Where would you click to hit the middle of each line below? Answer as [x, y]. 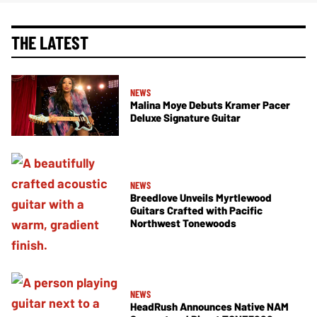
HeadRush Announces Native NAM [209, 307]
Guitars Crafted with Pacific [196, 210]
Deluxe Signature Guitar [185, 118]
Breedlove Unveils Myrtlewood [201, 197]
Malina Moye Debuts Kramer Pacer [210, 105]
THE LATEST [50, 42]
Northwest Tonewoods [183, 223]
